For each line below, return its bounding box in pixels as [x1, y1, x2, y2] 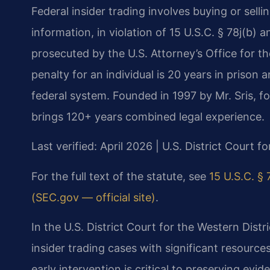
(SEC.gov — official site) [31, 190, 155, 204]
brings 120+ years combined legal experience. [31, 110, 265, 123]
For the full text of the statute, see [31, 169, 209, 183]
